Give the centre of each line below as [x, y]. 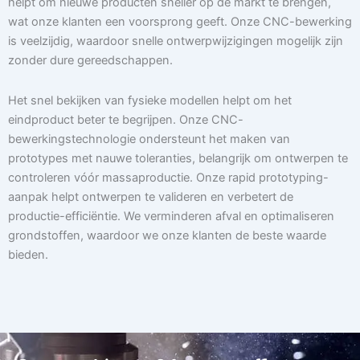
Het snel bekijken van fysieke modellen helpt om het [150, 100]
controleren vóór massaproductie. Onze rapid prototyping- [168, 177]
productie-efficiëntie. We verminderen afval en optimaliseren [171, 216]
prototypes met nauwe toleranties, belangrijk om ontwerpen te [178, 158]
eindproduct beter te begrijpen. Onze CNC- [126, 119]
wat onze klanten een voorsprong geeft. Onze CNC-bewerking [180, 22]
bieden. [28, 254]
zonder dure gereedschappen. [90, 61]
